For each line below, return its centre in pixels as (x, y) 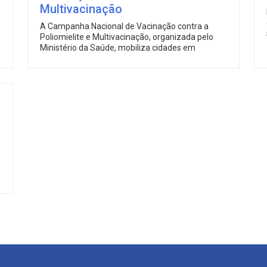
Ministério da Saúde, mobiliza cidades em (118, 47)
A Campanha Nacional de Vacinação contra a (124, 26)
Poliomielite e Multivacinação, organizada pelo (127, 37)
